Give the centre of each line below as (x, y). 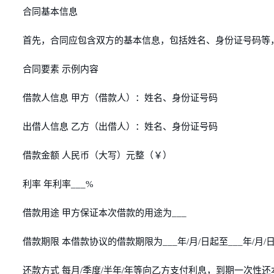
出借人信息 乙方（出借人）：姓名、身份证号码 (120, 127)
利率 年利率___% (58, 184)
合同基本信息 (50, 12)
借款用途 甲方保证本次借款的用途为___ (105, 213)
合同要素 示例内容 (61, 69)
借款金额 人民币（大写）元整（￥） (97, 155)
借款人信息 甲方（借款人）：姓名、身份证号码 (120, 98)
